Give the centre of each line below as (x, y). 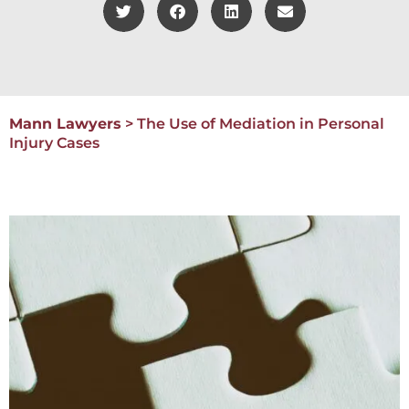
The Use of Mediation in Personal (261, 124)
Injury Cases (54, 143)
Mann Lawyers (65, 124)
